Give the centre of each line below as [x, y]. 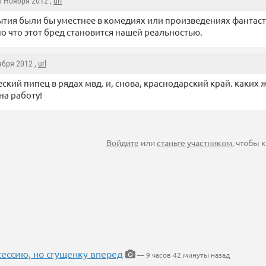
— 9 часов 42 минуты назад [183, 255]
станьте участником [194, 143]
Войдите [122, 143]
